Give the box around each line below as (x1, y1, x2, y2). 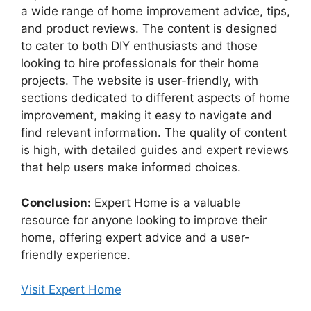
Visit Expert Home (21, 283, 121, 297)
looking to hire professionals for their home (21, 56, 259, 71)
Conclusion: (21, 195, 91, 210)
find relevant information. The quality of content (21, 126, 287, 140)
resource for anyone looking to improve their (21, 212, 267, 227)
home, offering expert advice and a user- (21, 230, 250, 244)
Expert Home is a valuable (91, 195, 241, 210)
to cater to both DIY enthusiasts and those (21, 39, 258, 53)
